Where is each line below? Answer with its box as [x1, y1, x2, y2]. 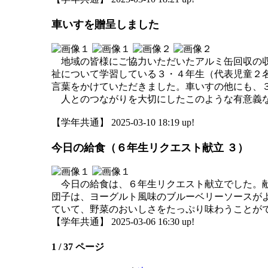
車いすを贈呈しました [51, 19, 159, 31]
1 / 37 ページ [51, 241, 104, 252]
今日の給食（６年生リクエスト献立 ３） [51, 141, 248, 154]
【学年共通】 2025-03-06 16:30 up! [51, 217, 194, 227]
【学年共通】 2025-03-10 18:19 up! [51, 117, 194, 127]
